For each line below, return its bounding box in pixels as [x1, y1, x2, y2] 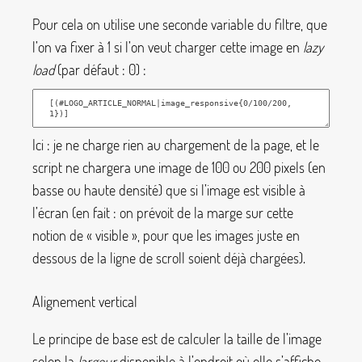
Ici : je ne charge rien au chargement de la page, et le [32, 135, 319, 154]
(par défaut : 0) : [54, 60, 146, 78]
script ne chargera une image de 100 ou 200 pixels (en [32, 158, 326, 176]
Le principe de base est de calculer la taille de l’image [32, 329, 322, 347]
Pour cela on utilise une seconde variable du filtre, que [32, 15, 327, 33]
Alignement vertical [32, 293, 137, 311]
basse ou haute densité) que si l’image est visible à [32, 180, 305, 199]
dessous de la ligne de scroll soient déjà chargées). [32, 248, 305, 267]
